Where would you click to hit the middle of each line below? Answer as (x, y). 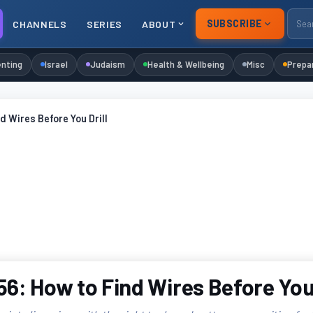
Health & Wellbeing (186, 64)
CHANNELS (40, 24)
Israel (57, 64)
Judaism (108, 64)
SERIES (104, 24)
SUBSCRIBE (234, 23)
